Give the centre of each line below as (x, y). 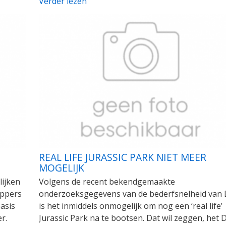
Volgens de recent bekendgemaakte (107, 181)
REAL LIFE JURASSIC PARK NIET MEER (122, 157)
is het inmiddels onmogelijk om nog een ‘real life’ (130, 206)
